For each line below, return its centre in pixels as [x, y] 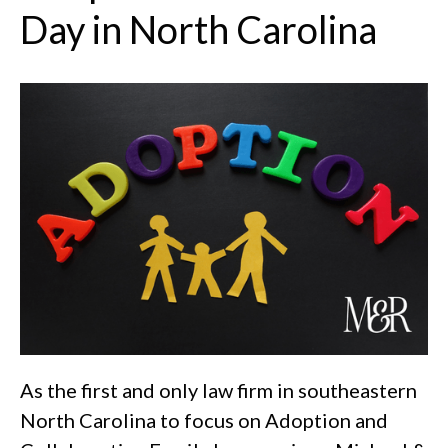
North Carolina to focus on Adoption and [204, 419]
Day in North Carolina [198, 28]
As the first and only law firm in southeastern [218, 389]
